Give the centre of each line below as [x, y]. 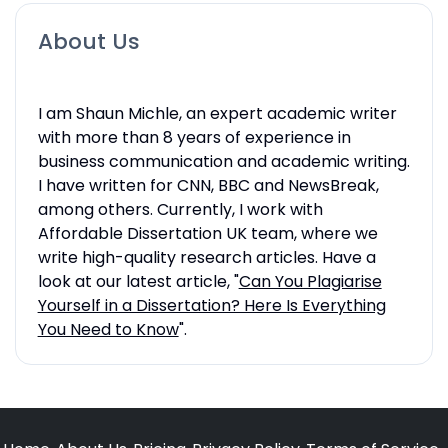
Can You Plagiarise [310, 281]
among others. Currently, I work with [180, 209]
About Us [88, 41]
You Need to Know [108, 329]
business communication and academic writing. [223, 161]
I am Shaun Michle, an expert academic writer [217, 113]
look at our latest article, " [138, 281]
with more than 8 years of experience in [194, 137]
